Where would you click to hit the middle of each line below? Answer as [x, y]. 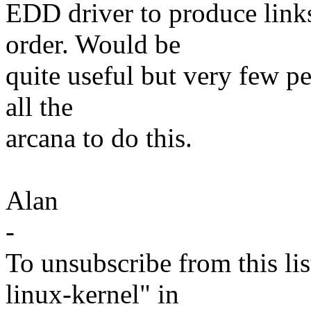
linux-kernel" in [92, 294]
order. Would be [93, 44]
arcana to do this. [99, 138]
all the [39, 107]
